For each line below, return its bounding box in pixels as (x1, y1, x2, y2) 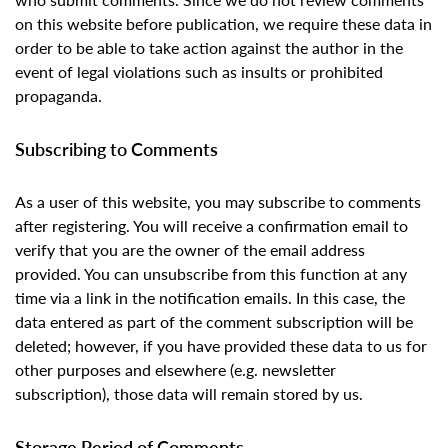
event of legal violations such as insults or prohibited (15, 60, 383, 84)
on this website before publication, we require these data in (15, 12, 432, 36)
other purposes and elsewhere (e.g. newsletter (15, 358, 336, 382)
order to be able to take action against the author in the (15, 36, 403, 60)
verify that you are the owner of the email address (15, 238, 365, 262)
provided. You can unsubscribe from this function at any (15, 262, 407, 286)
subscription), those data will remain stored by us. (15, 382, 363, 406)
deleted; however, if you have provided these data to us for (15, 334, 427, 358)
